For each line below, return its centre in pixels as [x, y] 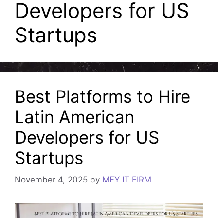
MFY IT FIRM [127, 179]
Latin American [74, 117]
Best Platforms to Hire [102, 96]
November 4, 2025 [51, 179]
